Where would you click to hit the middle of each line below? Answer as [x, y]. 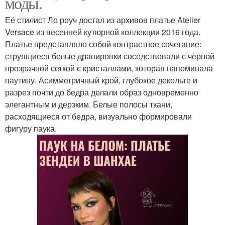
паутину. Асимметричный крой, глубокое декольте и [101, 80]
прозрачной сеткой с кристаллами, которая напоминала [109, 68]
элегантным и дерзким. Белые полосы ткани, [89, 104]
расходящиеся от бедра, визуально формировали [98, 117]
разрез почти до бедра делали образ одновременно [102, 92]
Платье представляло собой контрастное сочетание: [103, 44]
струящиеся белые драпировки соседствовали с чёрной [110, 56]
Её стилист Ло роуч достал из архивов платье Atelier [103, 20]
